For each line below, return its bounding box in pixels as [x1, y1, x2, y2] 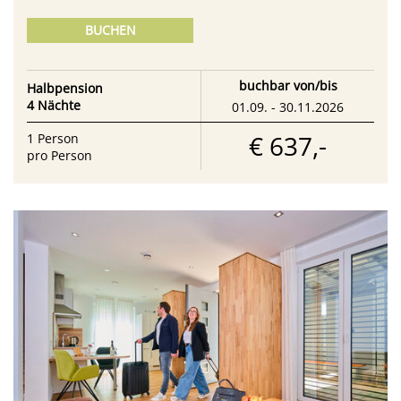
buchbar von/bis [238, 77, 337, 95]
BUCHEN [84, 21, 136, 39]
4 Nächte [27, 96, 81, 114]
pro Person [27, 146, 92, 164]
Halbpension [27, 79, 103, 97]
